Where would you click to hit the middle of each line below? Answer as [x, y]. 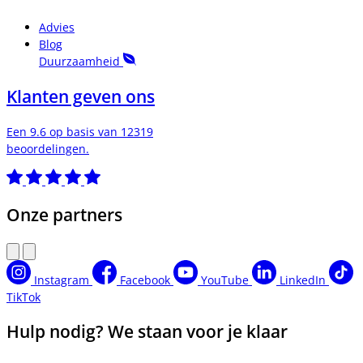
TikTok [23, 297]
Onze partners [64, 215]
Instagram [62, 280]
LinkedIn [303, 280]
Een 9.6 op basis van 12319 [80, 131]
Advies [57, 28]
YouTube [225, 280]
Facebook [145, 280]
